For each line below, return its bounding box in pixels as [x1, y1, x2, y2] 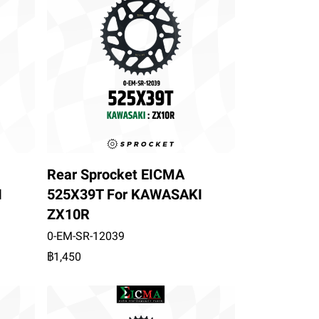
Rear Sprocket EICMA [46, 165, 184, 183]
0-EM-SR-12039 [46, 229, 125, 243]
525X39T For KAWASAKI [46, 185, 202, 203]
